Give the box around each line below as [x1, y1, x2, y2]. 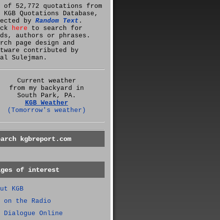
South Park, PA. [17, 92, 76, 99]
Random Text [35, 17, 79, 25]
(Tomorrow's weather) [7, 107, 86, 114]
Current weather [17, 77, 76, 84]
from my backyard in [9, 84, 84, 92]
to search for [27, 25, 82, 32]
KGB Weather [25, 99, 68, 107]
